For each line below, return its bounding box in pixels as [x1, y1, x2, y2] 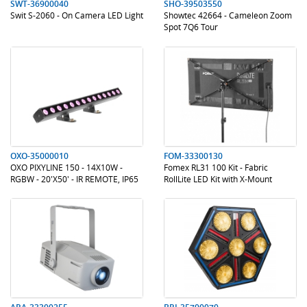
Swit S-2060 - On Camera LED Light [10, 10, 143, 21]
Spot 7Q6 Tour [164, 21, 218, 32]
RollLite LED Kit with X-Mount [164, 173, 272, 184]
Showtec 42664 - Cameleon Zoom [164, 10, 292, 21]
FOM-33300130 [164, 150, 223, 162]
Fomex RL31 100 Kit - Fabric [164, 162, 268, 173]
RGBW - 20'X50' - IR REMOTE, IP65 [10, 173, 138, 184]
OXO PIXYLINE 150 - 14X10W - [10, 162, 123, 173]
